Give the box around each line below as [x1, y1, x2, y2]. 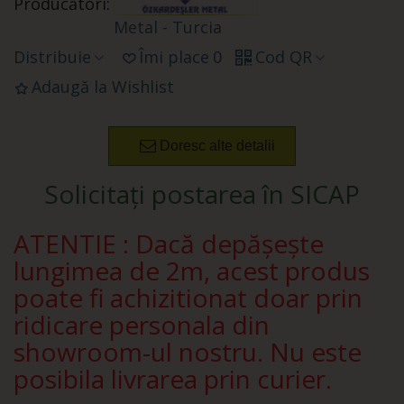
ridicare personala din [14, 308, 270, 343]
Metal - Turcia [114, 15, 222, 38]
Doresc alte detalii [160, 137, 275, 153]
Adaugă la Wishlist [32, 75, 174, 97]
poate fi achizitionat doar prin [14, 280, 363, 316]
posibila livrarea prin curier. [14, 362, 332, 397]
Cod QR [255, 45, 312, 68]
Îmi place [139, 45, 209, 68]
